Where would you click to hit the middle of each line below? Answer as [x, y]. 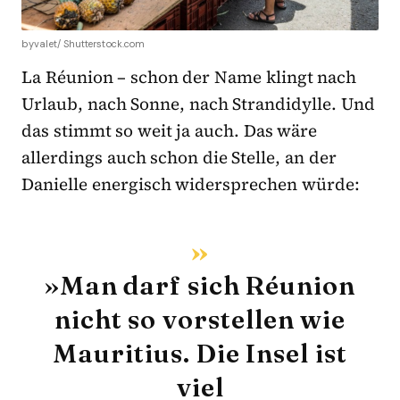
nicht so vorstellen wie [200, 319]
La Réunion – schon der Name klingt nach [189, 76]
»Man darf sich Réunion [200, 285]
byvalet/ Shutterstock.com [83, 43]
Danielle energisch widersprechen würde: [191, 183]
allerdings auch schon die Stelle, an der [179, 157]
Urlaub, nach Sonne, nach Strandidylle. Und [199, 103]
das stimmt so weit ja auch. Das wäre [170, 130]
